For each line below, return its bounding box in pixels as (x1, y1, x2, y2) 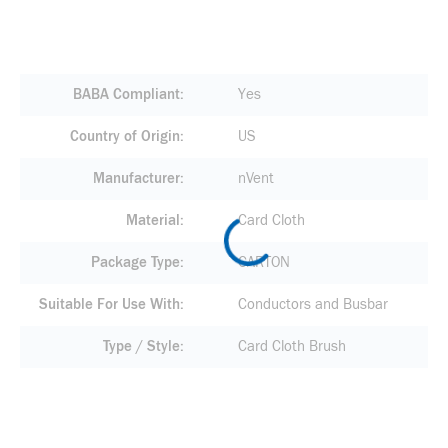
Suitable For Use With (38, 296, 180, 313)
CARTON (237, 254, 290, 271)
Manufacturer (92, 170, 180, 187)
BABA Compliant (72, 86, 180, 103)
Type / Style (102, 338, 180, 355)
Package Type (90, 254, 180, 271)
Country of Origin (69, 128, 180, 145)
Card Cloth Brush (237, 338, 346, 355)
